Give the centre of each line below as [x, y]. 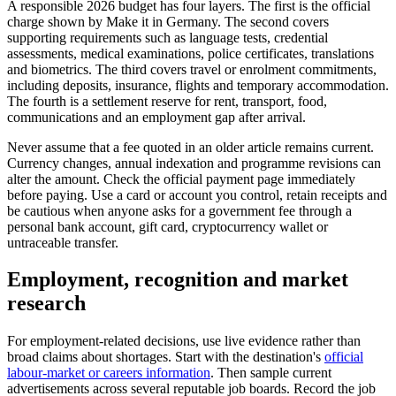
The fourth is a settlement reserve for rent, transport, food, [167, 101]
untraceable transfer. [63, 242]
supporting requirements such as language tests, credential [168, 37]
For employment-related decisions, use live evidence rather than [184, 341]
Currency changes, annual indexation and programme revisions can [194, 163]
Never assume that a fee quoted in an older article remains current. [190, 147]
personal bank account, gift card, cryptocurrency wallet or [168, 226]
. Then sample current [271, 373]
